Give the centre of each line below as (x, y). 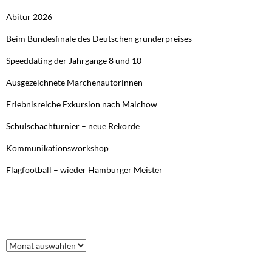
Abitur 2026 (29, 17)
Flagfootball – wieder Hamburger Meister (84, 170)
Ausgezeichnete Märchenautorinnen (74, 83)
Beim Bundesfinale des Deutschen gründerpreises (99, 39)
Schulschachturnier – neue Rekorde (73, 126)
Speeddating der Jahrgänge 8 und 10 (74, 61)
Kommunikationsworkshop (57, 148)
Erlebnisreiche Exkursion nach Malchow (82, 104)
